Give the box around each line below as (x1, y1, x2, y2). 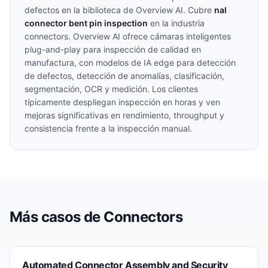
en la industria (148, 18, 205, 28)
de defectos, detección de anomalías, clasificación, (25, 71, 224, 81)
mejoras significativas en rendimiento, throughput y (25, 110, 224, 120)
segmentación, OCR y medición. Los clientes (25, 84, 198, 94)
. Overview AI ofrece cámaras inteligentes (68, 31, 231, 41)
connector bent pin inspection (25, 18, 148, 28)
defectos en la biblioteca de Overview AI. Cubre (25, 5, 214, 15)
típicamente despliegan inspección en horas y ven (25, 97, 220, 107)
